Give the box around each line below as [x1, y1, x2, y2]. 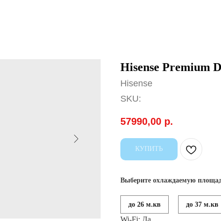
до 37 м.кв [186, 201, 219, 209]
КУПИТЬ [135, 145, 163, 153]
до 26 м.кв [128, 201, 161, 209]
